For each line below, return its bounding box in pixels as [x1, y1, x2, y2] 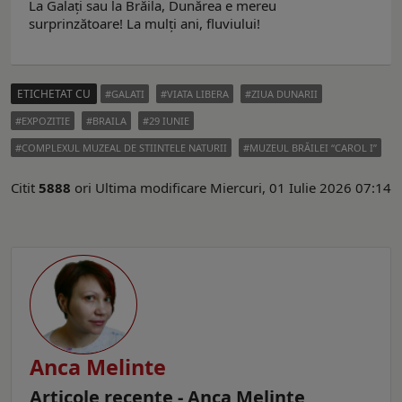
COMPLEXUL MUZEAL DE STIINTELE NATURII [22, 141, 227, 155]
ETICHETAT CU [17, 86, 91, 102]
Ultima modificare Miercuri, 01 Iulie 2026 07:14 [95, 179, 391, 197]
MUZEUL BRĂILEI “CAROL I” [249, 141, 377, 155]
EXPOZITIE [22, 114, 70, 128]
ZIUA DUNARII [251, 87, 318, 101]
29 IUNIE [149, 114, 189, 128]
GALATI [111, 87, 144, 101]
